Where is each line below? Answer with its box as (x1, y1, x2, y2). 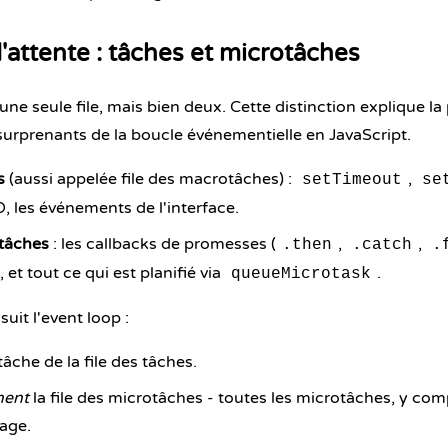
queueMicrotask (231, 265, 371, 283)
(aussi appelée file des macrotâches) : (5, 169, 296, 189)
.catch (352, 236, 412, 254)
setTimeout (302, 171, 402, 189)
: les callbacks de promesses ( (49, 234, 276, 254)
